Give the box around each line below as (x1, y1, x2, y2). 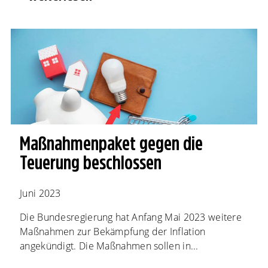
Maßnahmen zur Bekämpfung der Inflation (20, 225, 206, 238)
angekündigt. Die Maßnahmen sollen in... (20, 239, 199, 252)
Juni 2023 (20, 187, 61, 200)
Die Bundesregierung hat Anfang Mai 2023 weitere (20, 211, 242, 224)
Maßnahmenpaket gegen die (20, 134, 203, 153)
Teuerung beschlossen (20, 153, 162, 172)
